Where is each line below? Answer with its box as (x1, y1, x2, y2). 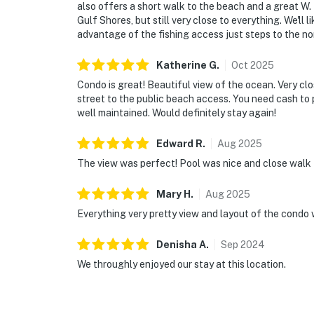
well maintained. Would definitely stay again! (77, 107, 276, 119)
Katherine (156, 60, 207, 71)
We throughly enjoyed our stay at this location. (77, 259, 286, 271)
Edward (156, 138, 193, 150)
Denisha (156, 239, 197, 251)
